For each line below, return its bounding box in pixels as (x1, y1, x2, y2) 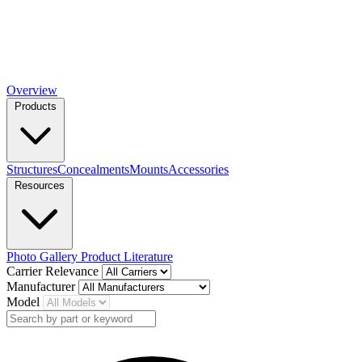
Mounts (129, 162, 168, 176)
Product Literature (81, 249, 173, 263)
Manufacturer (6, 279, 78, 293)
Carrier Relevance (6, 263, 102, 278)
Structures (6, 162, 57, 176)
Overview (6, 82, 57, 97)
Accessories (168, 162, 229, 176)
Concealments (57, 162, 129, 176)
